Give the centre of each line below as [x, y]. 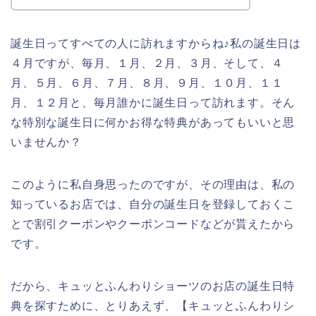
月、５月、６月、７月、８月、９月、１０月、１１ [147, 83]
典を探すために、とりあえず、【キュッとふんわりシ [153, 305]
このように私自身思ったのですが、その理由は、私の [153, 184]
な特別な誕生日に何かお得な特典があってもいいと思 [153, 122]
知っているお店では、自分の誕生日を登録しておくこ [153, 204]
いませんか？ [46, 142]
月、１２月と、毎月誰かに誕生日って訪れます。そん [153, 102]
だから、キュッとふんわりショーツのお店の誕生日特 [153, 286]
